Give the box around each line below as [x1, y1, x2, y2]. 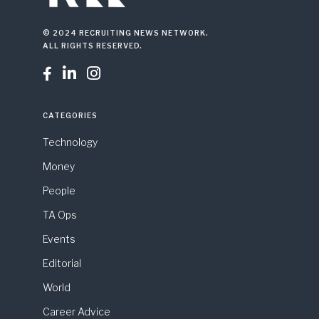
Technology [43, 136, 98, 149]
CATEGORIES [43, 111, 98, 120]
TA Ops [43, 209, 77, 221]
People [43, 184, 75, 197]
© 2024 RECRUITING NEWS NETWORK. [43, 28, 209, 38]
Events [43, 233, 75, 246]
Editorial [43, 257, 81, 270]
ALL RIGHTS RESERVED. [43, 41, 142, 51]
